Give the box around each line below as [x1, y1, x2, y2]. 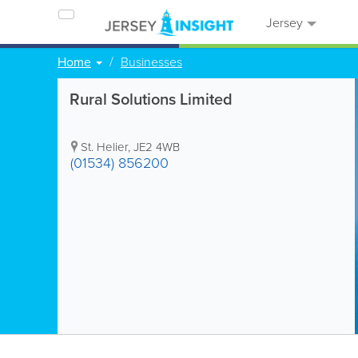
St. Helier [81, 138, 128, 155]
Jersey [263, 14, 303, 31]
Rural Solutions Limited [70, 87, 233, 110]
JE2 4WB [133, 138, 180, 155]
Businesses [121, 53, 182, 70]
